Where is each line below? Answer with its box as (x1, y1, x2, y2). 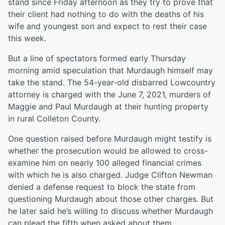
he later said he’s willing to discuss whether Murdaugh (8, 206, 213, 216)
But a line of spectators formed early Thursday (8, 53, 186, 64)
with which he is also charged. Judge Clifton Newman (8, 170, 212, 180)
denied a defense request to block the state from (8, 182, 195, 192)
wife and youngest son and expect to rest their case (8, 21, 207, 32)
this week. (8, 33, 46, 44)
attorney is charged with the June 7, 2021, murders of (8, 89, 211, 100)
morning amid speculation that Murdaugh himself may (8, 65, 213, 76)
